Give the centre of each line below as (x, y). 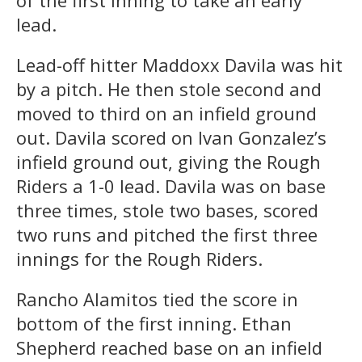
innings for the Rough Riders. (149, 258)
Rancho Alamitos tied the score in (157, 299)
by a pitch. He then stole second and (169, 88)
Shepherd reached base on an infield (169, 347)
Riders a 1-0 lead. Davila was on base (171, 185)
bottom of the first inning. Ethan (154, 323)
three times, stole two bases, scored (167, 210)
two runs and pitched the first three (167, 234)
